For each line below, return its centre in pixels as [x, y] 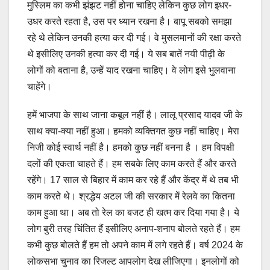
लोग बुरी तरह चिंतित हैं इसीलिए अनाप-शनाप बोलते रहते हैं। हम [133, 228]
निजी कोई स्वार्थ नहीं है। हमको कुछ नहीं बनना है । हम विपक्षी [131, 147]
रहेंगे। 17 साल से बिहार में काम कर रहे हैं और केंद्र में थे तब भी [133, 180]
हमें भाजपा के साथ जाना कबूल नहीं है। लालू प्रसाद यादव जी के [135, 115]
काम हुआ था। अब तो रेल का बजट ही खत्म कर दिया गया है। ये [133, 212]
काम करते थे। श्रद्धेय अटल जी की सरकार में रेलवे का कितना [131, 196]
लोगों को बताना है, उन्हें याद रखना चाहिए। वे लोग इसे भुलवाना [131, 70]
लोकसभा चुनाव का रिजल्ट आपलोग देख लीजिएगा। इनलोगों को [133, 261]
